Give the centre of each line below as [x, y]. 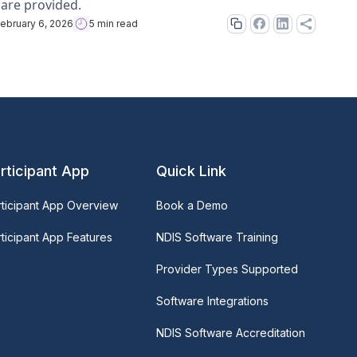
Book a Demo [192, 205]
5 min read [114, 23]
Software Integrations [212, 300]
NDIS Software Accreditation [230, 332]
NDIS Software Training [217, 237]
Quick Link [191, 171]
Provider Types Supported [227, 269]
